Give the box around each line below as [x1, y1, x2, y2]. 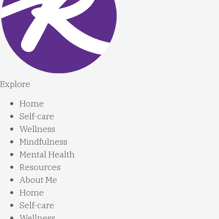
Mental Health [20, 149, 75, 160]
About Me [20, 174, 57, 186]
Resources [20, 161, 61, 173]
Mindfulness [20, 136, 67, 148]
